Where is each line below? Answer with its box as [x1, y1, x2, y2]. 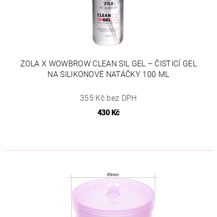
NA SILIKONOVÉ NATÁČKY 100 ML [47, 69, 170, 79]
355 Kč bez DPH [80, 93, 137, 103]
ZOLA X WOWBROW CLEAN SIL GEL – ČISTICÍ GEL [20, 59, 197, 68]
